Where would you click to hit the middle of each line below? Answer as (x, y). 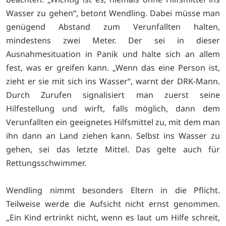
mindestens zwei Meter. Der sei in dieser (113, 40)
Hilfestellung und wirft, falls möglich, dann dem (113, 108)
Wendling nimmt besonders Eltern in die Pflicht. (113, 190)
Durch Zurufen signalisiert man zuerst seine (113, 95)
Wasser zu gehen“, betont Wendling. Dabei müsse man (113, 13)
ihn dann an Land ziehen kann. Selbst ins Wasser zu (113, 135)
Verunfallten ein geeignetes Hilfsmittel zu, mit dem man (113, 122)
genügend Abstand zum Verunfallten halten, (113, 26)
